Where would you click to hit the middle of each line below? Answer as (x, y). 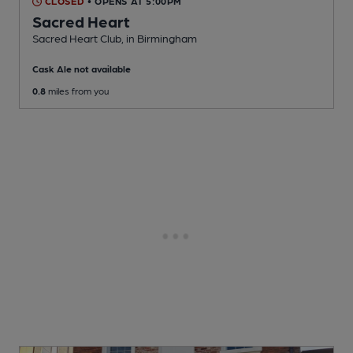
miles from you (77, 91)
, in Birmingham (159, 38)
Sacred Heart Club (77, 38)
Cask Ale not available (82, 69)
